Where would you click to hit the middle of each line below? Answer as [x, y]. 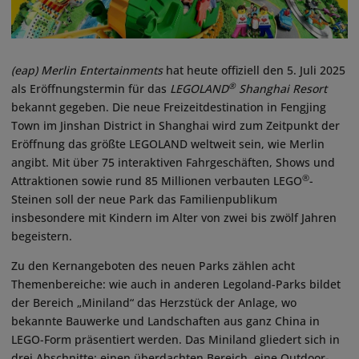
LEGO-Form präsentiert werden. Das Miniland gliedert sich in [175, 340]
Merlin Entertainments [102, 71]
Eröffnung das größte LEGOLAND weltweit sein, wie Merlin [168, 144]
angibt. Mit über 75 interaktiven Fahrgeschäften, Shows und [173, 163]
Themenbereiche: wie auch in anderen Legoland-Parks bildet [176, 284]
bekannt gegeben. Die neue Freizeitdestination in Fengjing [169, 107]
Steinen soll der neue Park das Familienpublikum [144, 200]
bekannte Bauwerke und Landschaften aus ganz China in [165, 321]
